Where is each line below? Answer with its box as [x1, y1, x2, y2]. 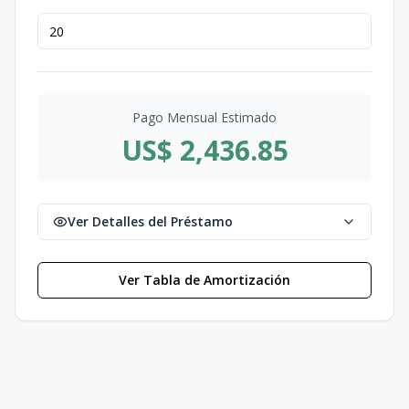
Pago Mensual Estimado [132, 109, 277, 126]
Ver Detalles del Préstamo [68, 213, 233, 230]
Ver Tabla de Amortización [119, 271, 290, 288]
